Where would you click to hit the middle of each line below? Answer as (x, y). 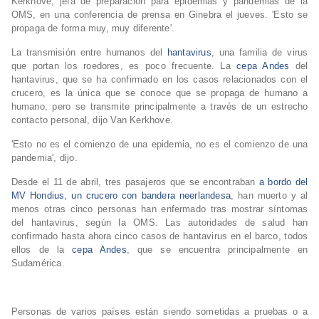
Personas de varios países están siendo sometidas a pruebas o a (159, 312)
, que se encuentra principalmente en (217, 250)
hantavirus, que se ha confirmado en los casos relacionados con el (159, 80)
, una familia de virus (260, 53)
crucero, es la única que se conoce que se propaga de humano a (159, 93)
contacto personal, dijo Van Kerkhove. (92, 120)
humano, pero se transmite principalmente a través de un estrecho (159, 107)
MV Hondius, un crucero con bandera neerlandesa (121, 196)
